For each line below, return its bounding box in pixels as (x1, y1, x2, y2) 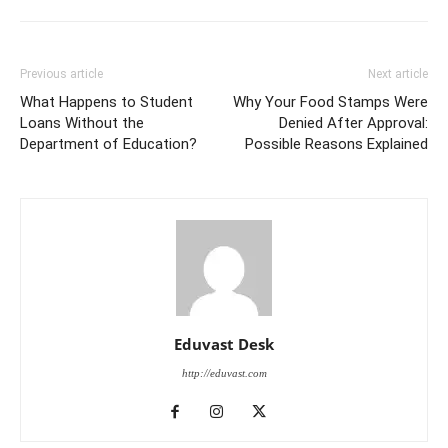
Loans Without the (20, 114, 144, 133)
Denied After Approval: (279, 114, 428, 133)
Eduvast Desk (174, 334, 274, 355)
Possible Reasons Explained (245, 135, 428, 154)
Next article (368, 67, 428, 82)
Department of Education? (20, 135, 197, 154)
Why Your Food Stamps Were (233, 93, 428, 112)
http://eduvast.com (181, 367, 267, 380)
